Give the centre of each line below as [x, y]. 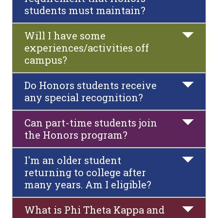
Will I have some [65, 36]
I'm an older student [73, 160]
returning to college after [85, 172]
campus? [46, 60]
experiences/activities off [87, 48]
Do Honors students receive [91, 85]
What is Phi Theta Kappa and [94, 210]
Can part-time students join [91, 123]
